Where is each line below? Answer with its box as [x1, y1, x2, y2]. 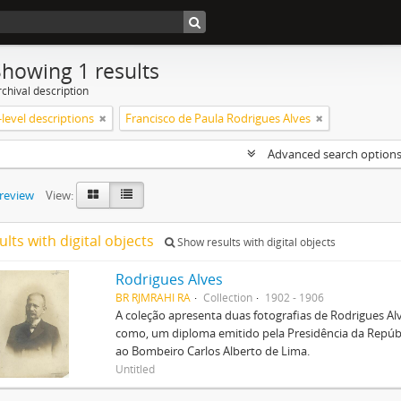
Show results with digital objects [175, 235, 336, 250]
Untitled [115, 362, 156, 376]
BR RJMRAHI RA [115, 290, 192, 304]
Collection [203, 290, 253, 304]
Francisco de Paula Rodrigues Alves [125, 110, 311, 126]
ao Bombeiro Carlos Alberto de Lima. [115, 343, 311, 359]
